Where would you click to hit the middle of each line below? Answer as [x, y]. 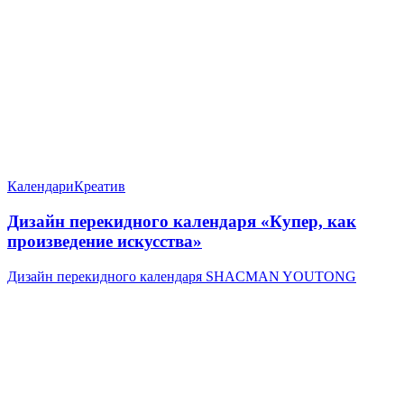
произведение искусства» [105, 241]
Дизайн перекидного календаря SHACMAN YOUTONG [182, 276]
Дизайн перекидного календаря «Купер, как [182, 221]
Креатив [100, 187]
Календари [41, 187]
